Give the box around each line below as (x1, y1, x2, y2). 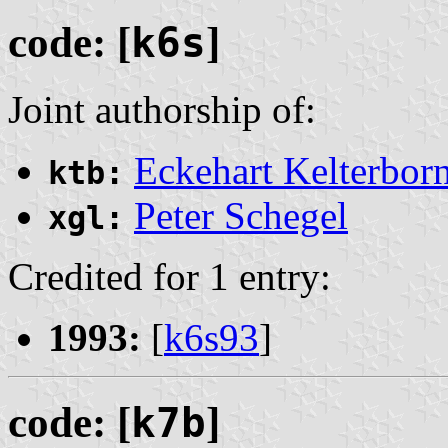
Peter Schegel (134, 193, 348, 237)
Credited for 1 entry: (8, 254, 331, 298)
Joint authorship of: (8, 87, 316, 131)
